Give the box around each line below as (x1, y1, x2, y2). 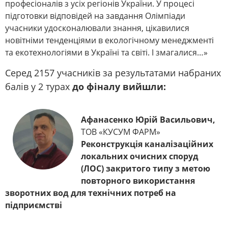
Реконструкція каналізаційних (81, 138, 213, 150)
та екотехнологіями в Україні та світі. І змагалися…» (5, 47, 208, 59)
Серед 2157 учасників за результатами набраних (5, 67, 221, 79)
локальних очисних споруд (81, 151, 198, 162)
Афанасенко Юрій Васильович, (81, 114, 215, 126)
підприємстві (5, 199, 62, 211)
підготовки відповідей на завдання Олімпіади (5, 10, 185, 22)
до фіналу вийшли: (72, 80, 166, 93)
